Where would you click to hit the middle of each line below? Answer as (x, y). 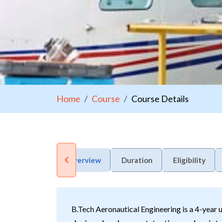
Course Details (160, 99)
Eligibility (189, 160)
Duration (137, 160)
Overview (84, 160)
